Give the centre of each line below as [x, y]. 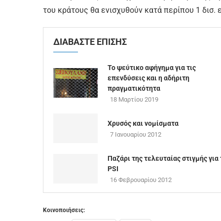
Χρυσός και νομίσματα [143, 123]
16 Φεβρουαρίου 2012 [141, 180]
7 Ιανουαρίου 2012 [136, 134]
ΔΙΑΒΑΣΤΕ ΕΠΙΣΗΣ [90, 42]
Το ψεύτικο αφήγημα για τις [152, 68]
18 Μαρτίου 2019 [134, 99]
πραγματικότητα [134, 88]
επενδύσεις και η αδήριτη [148, 78]
